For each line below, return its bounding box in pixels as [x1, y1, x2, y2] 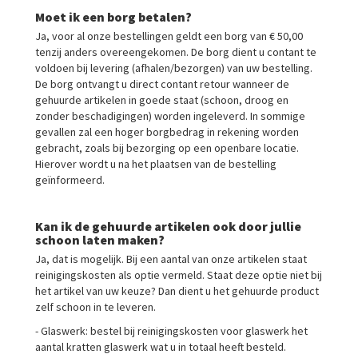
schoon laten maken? [35, 232, 165, 248]
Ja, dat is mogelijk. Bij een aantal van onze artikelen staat [35, 252, 307, 266]
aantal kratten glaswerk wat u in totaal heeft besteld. [35, 340, 286, 354]
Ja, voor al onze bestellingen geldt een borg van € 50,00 [35, 29, 303, 43]
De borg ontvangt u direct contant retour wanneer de [35, 77, 289, 91]
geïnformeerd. [35, 173, 105, 187]
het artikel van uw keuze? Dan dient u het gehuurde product [35, 284, 319, 298]
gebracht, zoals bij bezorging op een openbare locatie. [35, 141, 299, 155]
